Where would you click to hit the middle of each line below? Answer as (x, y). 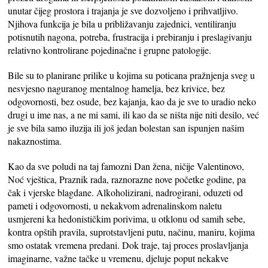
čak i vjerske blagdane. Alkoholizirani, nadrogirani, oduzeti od (126, 192)
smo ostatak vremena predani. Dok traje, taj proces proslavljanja (128, 245)
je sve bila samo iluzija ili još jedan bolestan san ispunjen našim (126, 127)
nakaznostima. (35, 141)
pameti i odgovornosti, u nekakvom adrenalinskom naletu (115, 205)
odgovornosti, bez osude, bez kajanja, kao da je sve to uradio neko (132, 101)
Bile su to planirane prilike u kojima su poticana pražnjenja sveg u (132, 75)
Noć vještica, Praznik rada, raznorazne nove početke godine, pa (127, 179)
